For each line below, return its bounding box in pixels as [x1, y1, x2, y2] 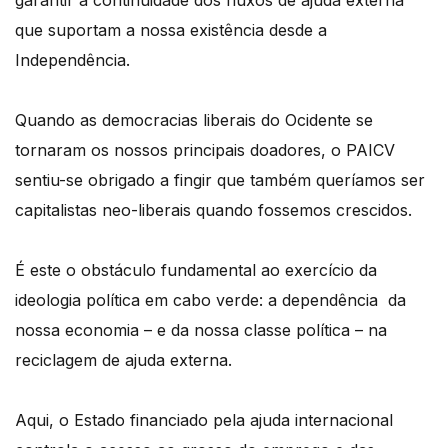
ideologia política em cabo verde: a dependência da [15, 289, 406, 310]
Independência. [15, 49, 130, 70]
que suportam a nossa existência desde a [15, 19, 327, 40]
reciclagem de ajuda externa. [15, 349, 232, 370]
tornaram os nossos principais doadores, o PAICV [15, 139, 395, 160]
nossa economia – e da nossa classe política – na [15, 319, 387, 340]
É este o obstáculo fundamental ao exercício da [15, 259, 377, 280]
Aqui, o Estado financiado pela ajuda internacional [15, 409, 393, 430]
